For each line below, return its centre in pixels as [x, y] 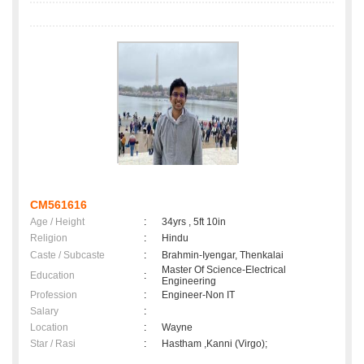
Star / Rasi [53, 344]
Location [49, 328]
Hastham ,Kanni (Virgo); [214, 344]
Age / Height [57, 222]
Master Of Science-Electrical [224, 270]
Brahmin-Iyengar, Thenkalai [223, 256]
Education [52, 276]
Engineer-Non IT [198, 295]
